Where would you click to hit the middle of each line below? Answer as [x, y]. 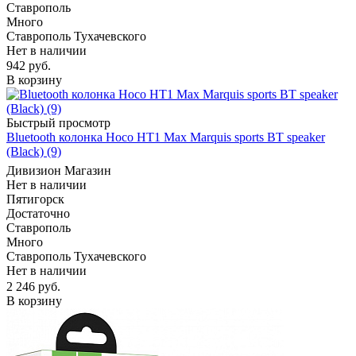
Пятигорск [35, 199]
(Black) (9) [34, 152]
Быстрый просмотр [58, 123]
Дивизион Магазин [59, 171]
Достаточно [38, 214]
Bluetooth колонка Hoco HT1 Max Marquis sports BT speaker [166, 137]
